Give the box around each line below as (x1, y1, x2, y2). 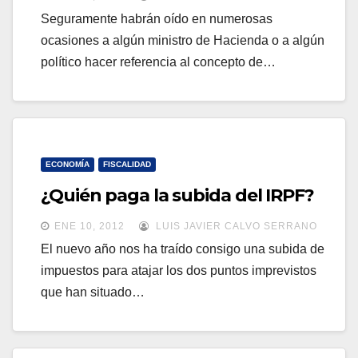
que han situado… (41, 285, 145, 300)
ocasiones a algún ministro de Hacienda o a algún (41, 34, 324, 48)
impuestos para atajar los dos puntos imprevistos (41, 264, 316, 278)
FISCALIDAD (103, 160, 151, 169)
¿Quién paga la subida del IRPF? (41, 185, 314, 207)
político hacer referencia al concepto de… (41, 55, 276, 70)
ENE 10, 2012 (54, 221, 125, 233)
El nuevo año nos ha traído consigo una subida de (41, 242, 324, 257)
